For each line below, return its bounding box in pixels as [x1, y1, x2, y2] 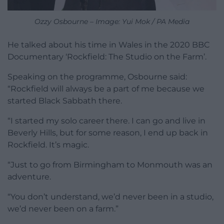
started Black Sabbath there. [7, 95, 122, 105]
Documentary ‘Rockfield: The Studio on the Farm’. [7, 51, 206, 61]
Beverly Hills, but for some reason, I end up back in [7, 127, 208, 137]
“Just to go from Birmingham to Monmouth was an [7, 159, 212, 169]
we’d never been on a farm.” [7, 203, 118, 213]
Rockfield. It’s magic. [7, 139, 89, 149]
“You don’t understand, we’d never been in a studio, [7, 191, 213, 201]
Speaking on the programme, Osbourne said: [7, 71, 187, 81]
